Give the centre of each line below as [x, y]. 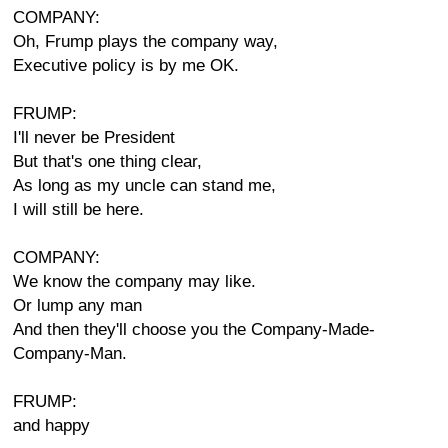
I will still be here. [78, 209]
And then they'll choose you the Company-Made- [194, 329]
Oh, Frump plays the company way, [145, 41]
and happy [51, 425]
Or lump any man [77, 305]
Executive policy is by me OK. [126, 65]
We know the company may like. [134, 281]
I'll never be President [94, 137]
